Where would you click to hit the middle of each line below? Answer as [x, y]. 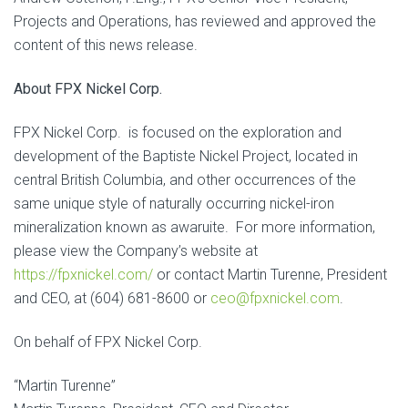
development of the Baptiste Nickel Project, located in [186, 156]
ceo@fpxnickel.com [275, 298]
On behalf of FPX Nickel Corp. [108, 342]
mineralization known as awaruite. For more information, [194, 227]
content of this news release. [106, 45]
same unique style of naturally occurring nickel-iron [174, 203]
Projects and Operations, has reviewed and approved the [195, 21]
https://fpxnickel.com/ [83, 274]
